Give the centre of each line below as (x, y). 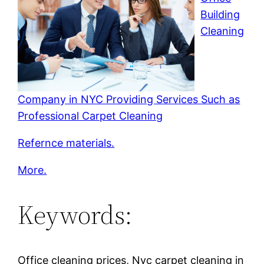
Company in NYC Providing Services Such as (129, 99)
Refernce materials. (66, 143)
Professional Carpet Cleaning (90, 115)
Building (220, 14)
